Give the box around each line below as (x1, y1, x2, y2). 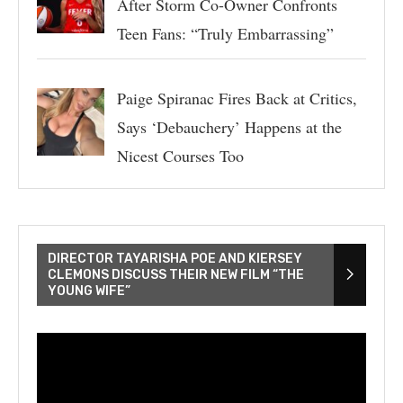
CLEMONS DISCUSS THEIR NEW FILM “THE (48, 266, 304, 282)
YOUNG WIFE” (48, 282, 130, 299)
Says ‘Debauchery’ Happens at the (116, 115, 342, 138)
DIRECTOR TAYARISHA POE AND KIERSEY (48, 250, 302, 266)
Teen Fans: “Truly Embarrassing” (116, 22, 334, 44)
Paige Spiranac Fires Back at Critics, (116, 86, 357, 109)
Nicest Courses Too (116, 144, 244, 166)
